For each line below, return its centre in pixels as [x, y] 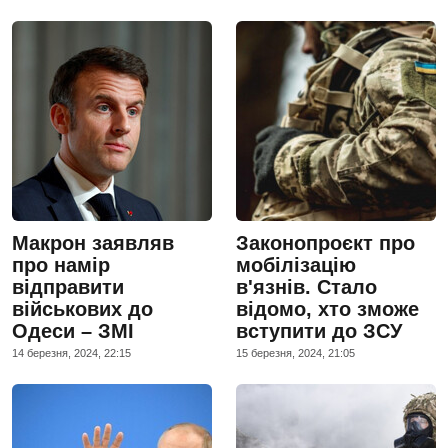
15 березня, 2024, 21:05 [295, 352]
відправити [68, 286]
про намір [61, 264]
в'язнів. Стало [306, 286]
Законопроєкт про [325, 242]
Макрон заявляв [93, 242]
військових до [82, 308]
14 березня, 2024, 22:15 [71, 352]
